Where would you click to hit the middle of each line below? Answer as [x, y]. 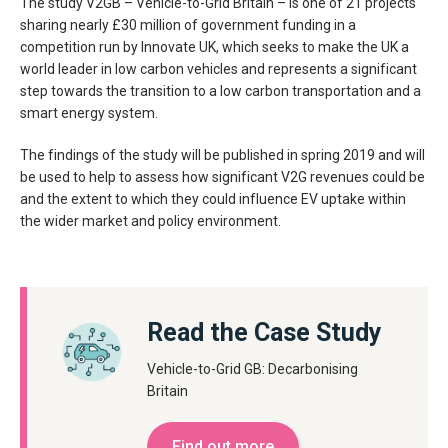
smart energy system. [89, 113]
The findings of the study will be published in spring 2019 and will [222, 155]
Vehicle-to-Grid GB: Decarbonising [252, 369]
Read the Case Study [264, 332]
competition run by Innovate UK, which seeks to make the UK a [214, 47]
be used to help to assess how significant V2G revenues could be [222, 177]
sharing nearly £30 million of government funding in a [188, 25]
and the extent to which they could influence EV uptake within [213, 199]
